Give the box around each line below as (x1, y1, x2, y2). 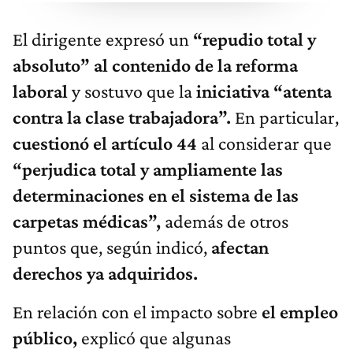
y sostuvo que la (72, 80, 196, 102)
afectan (211, 236, 269, 258)
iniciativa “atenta (196, 80, 332, 102)
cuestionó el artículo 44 (13, 132, 201, 154)
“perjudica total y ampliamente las (13, 158, 283, 180)
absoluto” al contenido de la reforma (13, 54, 298, 76)
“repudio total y (189, 28, 316, 50)
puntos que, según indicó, (13, 236, 211, 258)
